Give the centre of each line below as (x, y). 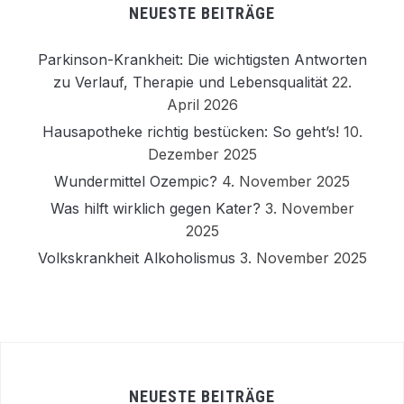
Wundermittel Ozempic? (136, 181)
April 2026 (202, 104)
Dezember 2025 (202, 154)
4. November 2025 (286, 181)
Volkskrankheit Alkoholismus (136, 257)
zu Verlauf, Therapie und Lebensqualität (190, 82)
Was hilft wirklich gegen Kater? (155, 208)
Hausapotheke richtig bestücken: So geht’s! (190, 131)
